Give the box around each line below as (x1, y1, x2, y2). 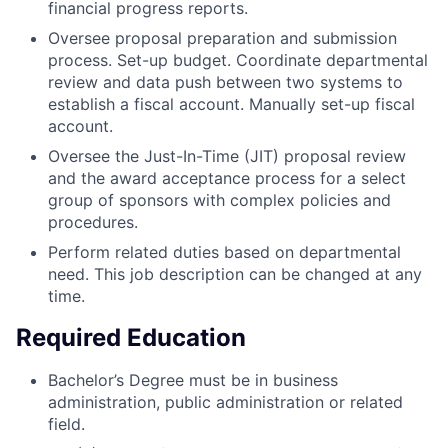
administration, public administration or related (48, 391, 403, 412)
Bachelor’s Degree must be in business (48, 369, 338, 390)
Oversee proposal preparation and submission (48, 27, 397, 48)
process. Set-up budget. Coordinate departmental (48, 49, 428, 70)
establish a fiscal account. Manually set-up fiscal (48, 93, 415, 114)
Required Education (16, 322, 246, 352)
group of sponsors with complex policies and (48, 189, 391, 210)
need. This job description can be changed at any (48, 263, 422, 284)
